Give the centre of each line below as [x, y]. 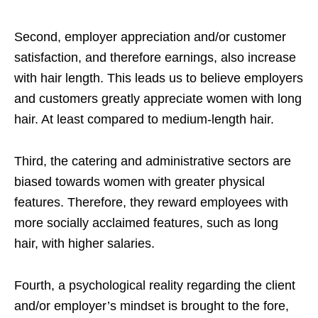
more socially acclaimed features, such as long [146, 223]
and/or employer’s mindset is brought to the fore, [152, 306]
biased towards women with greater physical [139, 181]
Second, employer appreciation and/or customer [150, 37]
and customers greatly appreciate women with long [158, 98]
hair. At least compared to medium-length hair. [144, 119]
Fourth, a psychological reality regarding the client [155, 285]
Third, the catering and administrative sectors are [153, 161]
